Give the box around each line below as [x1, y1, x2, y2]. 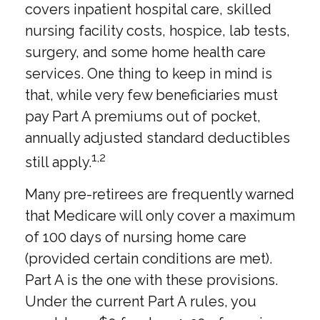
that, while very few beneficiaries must [25, 86, 278, 104]
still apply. [25, 153, 91, 171]
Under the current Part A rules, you [25, 292, 256, 310]
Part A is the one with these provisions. [25, 271, 278, 289]
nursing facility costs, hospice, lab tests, [25, 22, 290, 39]
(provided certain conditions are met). [25, 249, 272, 267]
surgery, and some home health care [25, 44, 266, 61]
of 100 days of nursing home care [25, 228, 246, 246]
